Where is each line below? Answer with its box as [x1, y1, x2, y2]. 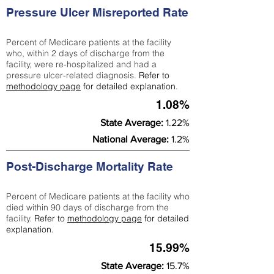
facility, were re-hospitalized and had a [6, 59, 157, 70]
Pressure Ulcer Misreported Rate [6, 6, 188, 19]
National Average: [92, 134, 171, 144]
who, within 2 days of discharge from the [6, 48, 165, 59]
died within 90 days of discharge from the [6, 202, 169, 213]
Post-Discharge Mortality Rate [6, 160, 176, 173]
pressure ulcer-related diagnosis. [6, 70, 139, 81]
